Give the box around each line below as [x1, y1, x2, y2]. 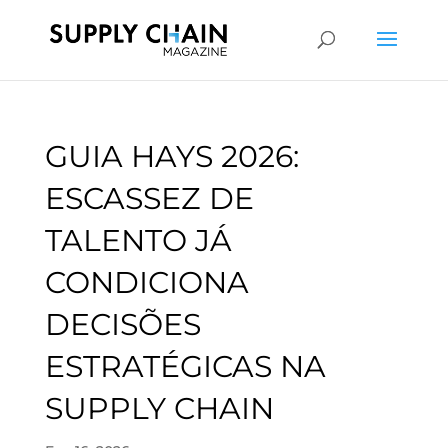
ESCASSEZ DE [44, 180, 254, 217]
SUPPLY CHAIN [44, 390, 274, 427]
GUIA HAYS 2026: [44, 138, 299, 175]
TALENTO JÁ [44, 222, 232, 259]
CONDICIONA [44, 264, 249, 301]
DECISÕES [44, 306, 201, 343]
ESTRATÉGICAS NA [44, 348, 326, 385]
